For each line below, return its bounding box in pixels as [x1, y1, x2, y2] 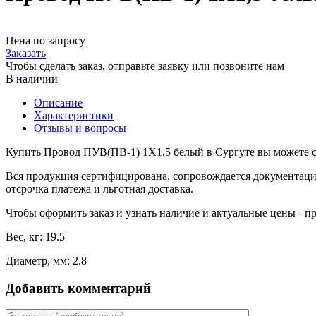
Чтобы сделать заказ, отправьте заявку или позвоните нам [6, 59, 284, 72]
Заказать [6, 47, 46, 59]
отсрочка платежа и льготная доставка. [6, 182, 193, 195]
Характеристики [34, 109, 114, 121]
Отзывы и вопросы [34, 121, 126, 134]
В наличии [6, 72, 58, 85]
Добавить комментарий [6, 280, 151, 296]
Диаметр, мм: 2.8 [6, 254, 87, 267]
